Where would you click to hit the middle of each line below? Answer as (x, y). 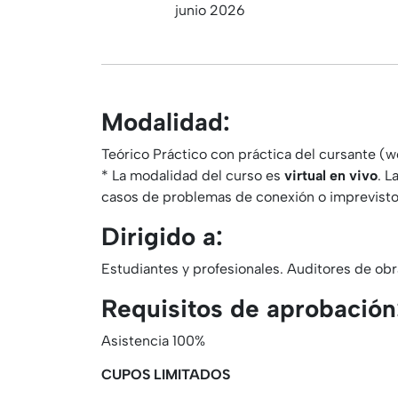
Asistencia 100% (153, 341)
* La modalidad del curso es (193, 176)
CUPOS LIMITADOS (166, 375)
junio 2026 (211, 11)
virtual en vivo (331, 176)
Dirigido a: (162, 237)
